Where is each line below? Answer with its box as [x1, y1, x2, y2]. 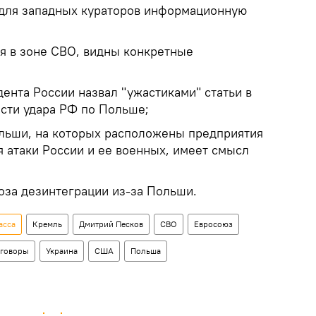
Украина [46, 245, 78, 256]
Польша [130, 245, 161, 256]
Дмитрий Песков [79, 218, 143, 229]
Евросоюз [194, 218, 233, 229]
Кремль [32, 218, 62, 229]
